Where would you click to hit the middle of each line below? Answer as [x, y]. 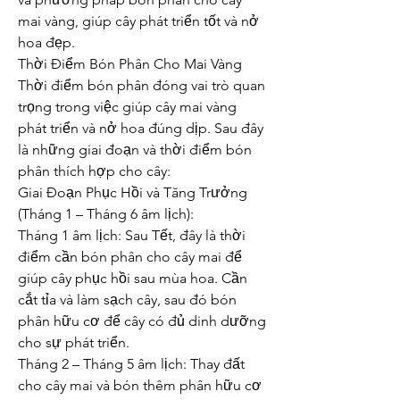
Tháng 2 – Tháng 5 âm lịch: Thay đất [131, 364]
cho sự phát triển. [74, 342]
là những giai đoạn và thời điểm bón [135, 150]
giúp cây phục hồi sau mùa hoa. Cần [133, 278]
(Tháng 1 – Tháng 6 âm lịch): [106, 214]
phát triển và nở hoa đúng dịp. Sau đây [141, 128]
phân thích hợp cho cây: [94, 171]
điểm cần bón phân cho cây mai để [130, 257]
